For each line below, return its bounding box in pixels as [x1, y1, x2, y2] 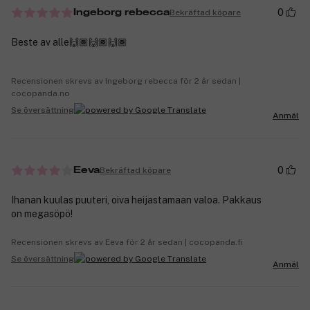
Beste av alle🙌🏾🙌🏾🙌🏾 [11, 37, 127, 48]
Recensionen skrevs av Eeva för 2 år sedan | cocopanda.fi [11, 237, 243, 248]
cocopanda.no [11, 89, 70, 99]
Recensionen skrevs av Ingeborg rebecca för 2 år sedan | [11, 76, 241, 86]
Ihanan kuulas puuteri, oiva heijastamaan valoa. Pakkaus [11, 194, 262, 206]
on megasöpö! [11, 208, 73, 220]
